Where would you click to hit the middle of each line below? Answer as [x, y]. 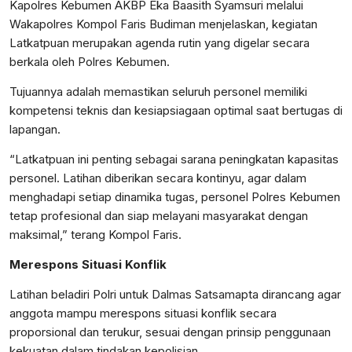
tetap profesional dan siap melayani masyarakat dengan [159, 216]
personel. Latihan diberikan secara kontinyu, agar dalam [158, 178]
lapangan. [35, 130]
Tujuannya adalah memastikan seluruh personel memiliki [158, 92]
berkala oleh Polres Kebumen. [90, 62]
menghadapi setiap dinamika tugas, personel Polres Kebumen [175, 197]
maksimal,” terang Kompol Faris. [95, 235]
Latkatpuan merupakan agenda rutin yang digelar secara [159, 43]
